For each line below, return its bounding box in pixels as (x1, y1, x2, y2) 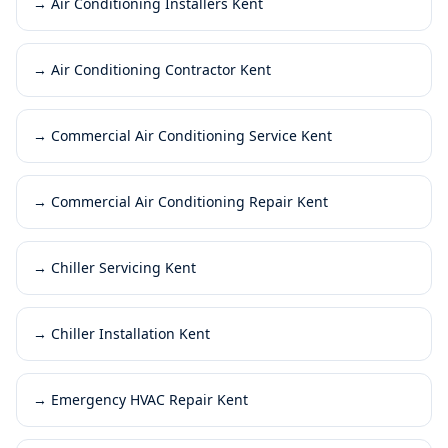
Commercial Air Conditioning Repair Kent (51, 191, 328, 211)
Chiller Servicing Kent (51, 257, 196, 277)
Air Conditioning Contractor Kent (51, 59, 271, 79)
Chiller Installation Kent (51, 323, 210, 343)
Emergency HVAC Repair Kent (51, 389, 248, 409)
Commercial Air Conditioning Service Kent (51, 125, 332, 145)
